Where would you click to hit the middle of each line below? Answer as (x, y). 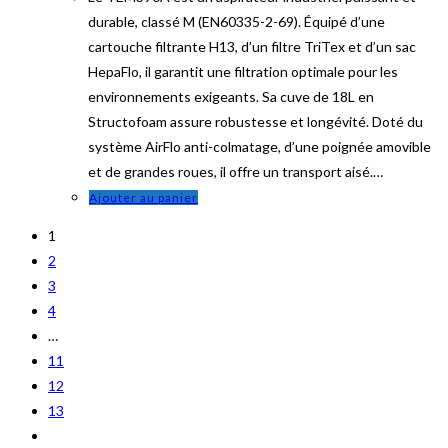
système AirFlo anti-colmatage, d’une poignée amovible (259, 146)
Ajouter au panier (143, 197)
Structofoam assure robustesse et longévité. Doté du (255, 121)
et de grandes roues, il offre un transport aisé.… (235, 171)
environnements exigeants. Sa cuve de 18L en (231, 96)
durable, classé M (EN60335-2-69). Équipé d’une (236, 21)
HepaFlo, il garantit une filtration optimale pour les (243, 71)
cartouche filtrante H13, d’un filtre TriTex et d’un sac (252, 46)
